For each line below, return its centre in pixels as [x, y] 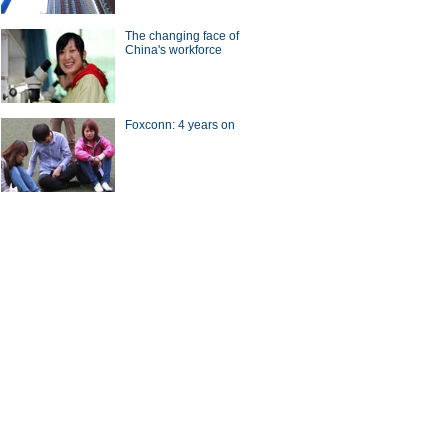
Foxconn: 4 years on [180, 125]
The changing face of [182, 36]
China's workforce [173, 50]
